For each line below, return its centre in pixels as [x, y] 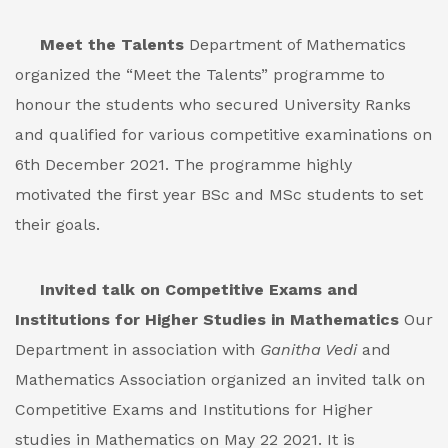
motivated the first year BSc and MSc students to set [219, 194]
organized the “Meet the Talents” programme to [200, 74]
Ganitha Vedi [308, 349]
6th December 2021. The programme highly [183, 164]
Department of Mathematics [295, 44]
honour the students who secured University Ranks [213, 104]
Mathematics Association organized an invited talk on [220, 379]
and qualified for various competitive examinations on [223, 134]
